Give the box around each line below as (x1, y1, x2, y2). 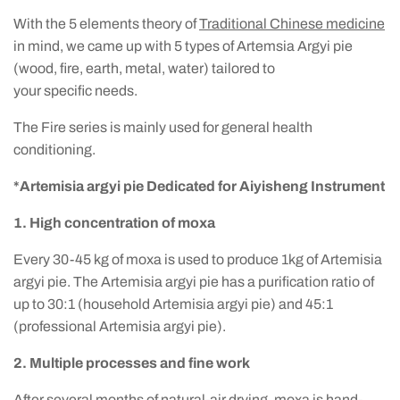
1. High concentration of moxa (13, 215, 215, 230)
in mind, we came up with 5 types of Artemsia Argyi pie (13, 38, 353, 54)
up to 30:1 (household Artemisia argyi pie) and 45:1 (13, 296, 333, 312)
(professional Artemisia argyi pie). (13, 319, 229, 334)
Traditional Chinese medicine (199, 16, 385, 31)
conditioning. (13, 142, 96, 157)
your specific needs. (13, 83, 140, 98)
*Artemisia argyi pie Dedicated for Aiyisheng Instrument (13, 179, 385, 194)
